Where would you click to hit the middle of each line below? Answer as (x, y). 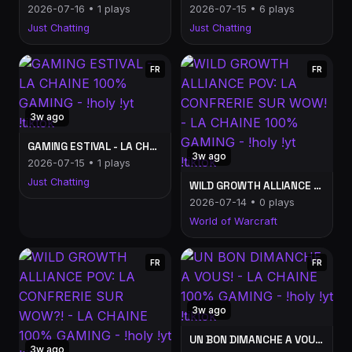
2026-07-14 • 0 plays (242, 202)
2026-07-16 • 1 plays (79, 9)
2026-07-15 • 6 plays (242, 9)
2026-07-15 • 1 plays (79, 163)
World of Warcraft (233, 221)
